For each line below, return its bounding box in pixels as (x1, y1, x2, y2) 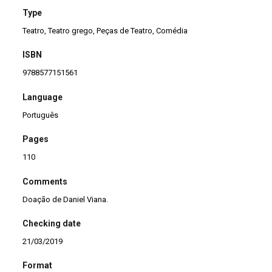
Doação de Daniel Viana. (22, 194, 109, 204)
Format (22, 260, 53, 271)
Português (22, 110, 59, 120)
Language (22, 92, 63, 102)
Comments (22, 176, 68, 186)
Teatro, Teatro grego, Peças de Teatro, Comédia (22, 26, 188, 36)
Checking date (22, 219, 81, 229)
